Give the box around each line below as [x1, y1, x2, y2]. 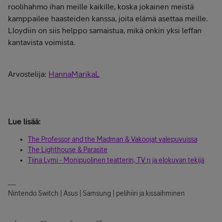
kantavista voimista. [8, 37, 75, 47]
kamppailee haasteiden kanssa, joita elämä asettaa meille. [8, 13, 208, 23]
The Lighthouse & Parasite [28, 145, 108, 154]
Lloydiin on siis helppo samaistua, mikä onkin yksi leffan [8, 25, 202, 35]
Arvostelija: [8, 69, 49, 78]
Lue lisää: [8, 116, 41, 126]
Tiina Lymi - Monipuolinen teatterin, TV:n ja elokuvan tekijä [28, 156, 204, 164]
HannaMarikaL [49, 69, 100, 78]
